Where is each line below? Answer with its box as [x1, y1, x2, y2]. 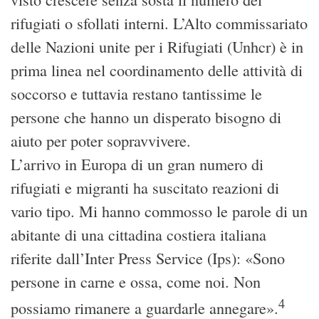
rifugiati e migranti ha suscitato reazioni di [11, 177, 279, 199]
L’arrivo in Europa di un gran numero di [11, 154, 263, 175]
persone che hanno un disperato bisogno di [11, 107, 281, 128]
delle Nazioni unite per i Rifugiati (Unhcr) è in [11, 36, 303, 58]
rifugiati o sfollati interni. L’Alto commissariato [11, 13, 308, 34]
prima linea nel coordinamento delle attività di [11, 60, 303, 81]
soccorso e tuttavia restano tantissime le [11, 83, 262, 105]
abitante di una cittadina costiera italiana [11, 224, 266, 246]
